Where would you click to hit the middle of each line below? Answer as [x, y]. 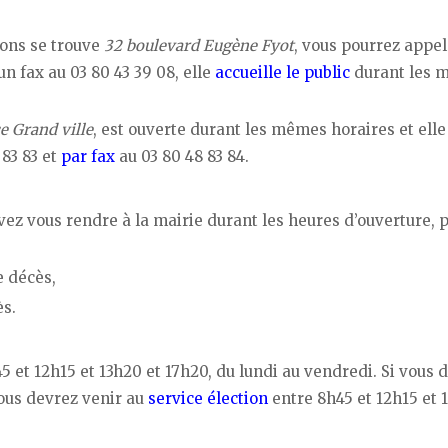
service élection [208, 398]
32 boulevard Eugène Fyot [199, 46]
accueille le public [282, 73]
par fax [88, 157]
